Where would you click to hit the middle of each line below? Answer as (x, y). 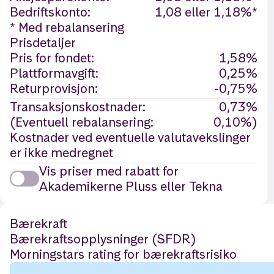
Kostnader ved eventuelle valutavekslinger (130, 137)
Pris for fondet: (52, 58)
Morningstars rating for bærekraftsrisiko (123, 254)
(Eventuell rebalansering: (82, 122)
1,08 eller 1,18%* (206, 12)
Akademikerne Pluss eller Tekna (131, 186)
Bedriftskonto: (50, 12)
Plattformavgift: (54, 73)
